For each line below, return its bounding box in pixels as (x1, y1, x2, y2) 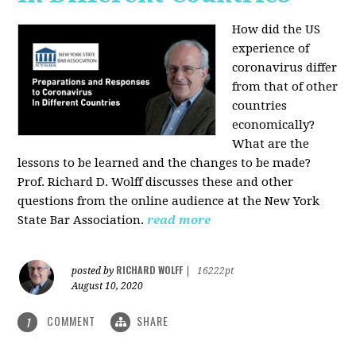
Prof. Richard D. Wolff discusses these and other (17, 174, 294, 189)
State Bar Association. (17, 212, 148, 227)
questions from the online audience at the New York (17, 193, 320, 208)
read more (147, 212, 211, 227)
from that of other (232, 79, 339, 94)
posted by (72, 265, 117, 277)
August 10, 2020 (72, 280, 144, 292)
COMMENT (44, 311, 99, 329)
